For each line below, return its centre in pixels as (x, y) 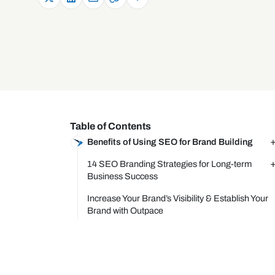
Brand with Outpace (125, 211)
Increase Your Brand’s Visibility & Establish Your (178, 198)
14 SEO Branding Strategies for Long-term (169, 164)
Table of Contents (110, 126)
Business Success (122, 176)
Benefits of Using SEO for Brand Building (170, 142)
